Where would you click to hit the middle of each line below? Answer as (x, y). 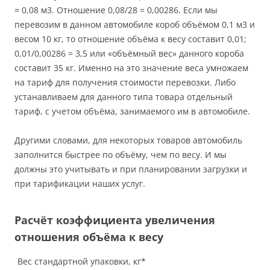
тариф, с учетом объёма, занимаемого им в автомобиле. (132, 111)
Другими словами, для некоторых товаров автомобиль (128, 140)
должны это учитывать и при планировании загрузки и (131, 169)
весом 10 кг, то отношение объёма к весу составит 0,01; (130, 39)
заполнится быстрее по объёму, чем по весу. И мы (121, 155)
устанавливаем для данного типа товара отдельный (124, 97)
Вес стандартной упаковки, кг (79, 262)
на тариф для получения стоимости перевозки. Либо (125, 83)
